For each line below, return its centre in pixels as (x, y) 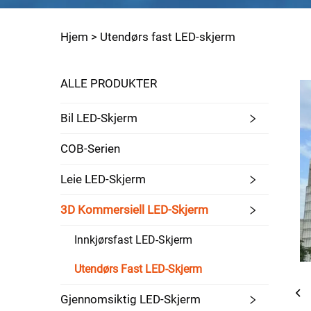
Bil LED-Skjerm (99, 118)
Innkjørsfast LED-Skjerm (133, 240)
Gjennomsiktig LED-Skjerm (131, 299)
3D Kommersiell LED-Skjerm (134, 210)
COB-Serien (90, 149)
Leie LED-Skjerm (103, 179)
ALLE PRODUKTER (109, 83)
